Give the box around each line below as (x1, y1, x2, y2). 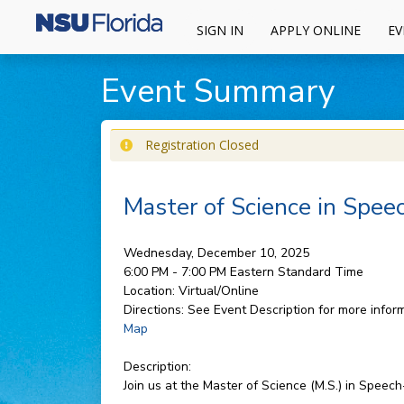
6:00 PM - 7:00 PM (123, 263, 230, 280)
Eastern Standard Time (229, 263, 363, 280)
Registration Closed (144, 136, 259, 153)
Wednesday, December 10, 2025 (123, 244, 309, 262)
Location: (123, 282, 175, 299)
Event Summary (100, 69, 335, 114)
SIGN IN (196, 21, 243, 39)
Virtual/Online (178, 282, 259, 299)
